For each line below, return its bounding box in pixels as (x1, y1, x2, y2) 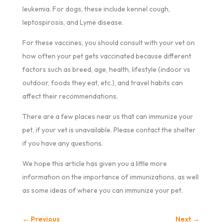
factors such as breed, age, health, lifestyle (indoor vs (22, 65, 190, 74)
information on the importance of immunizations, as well (22, 172, 199, 182)
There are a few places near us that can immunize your (22, 112, 193, 121)
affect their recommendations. (22, 92, 118, 101)
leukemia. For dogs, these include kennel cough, (22, 4, 170, 14)
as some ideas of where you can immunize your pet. (22, 186, 183, 195)
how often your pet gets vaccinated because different (22, 52, 191, 61)
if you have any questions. (22, 139, 103, 148)
